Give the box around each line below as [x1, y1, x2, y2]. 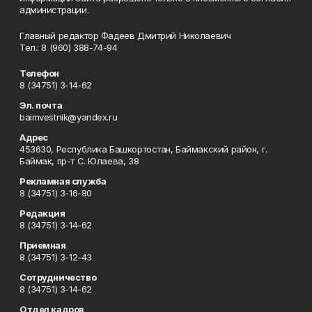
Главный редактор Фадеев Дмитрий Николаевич [19, 30, 231, 41]
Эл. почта [19, 100, 63, 111]
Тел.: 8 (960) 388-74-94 [19, 42, 118, 53]
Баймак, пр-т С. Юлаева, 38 [19, 155, 139, 166]
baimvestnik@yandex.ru [19, 111, 118, 123]
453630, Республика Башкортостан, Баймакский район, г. [19, 143, 267, 155]
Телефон [19, 68, 60, 79]
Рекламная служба [19, 175, 107, 187]
